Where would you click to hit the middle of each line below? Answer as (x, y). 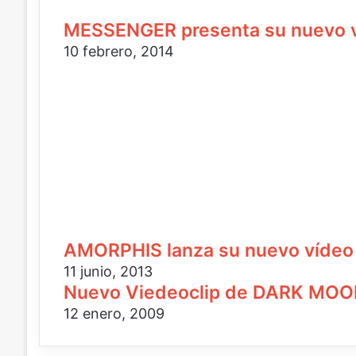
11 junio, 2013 (108, 271)
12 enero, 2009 (114, 313)
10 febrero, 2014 (118, 51)
